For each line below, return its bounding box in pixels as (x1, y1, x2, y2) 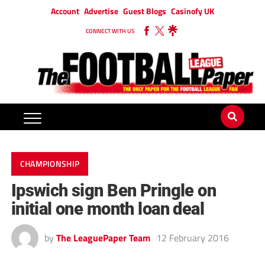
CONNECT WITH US (86, 27, 134, 35)
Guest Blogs (123, 5, 166, 17)
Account (51, 5, 79, 17)
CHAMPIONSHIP (20, 157, 80, 171)
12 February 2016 (156, 231, 229, 245)
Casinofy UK (171, 5, 214, 17)
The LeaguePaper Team (56, 231, 150, 245)
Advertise (84, 5, 118, 17)
